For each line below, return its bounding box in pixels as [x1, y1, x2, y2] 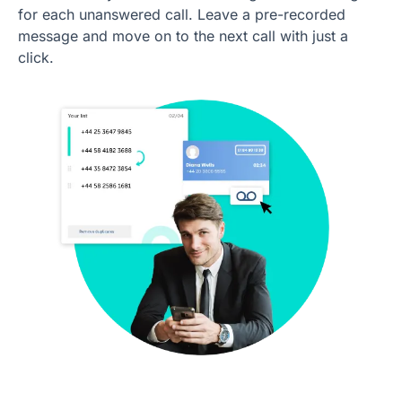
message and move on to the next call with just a [18, 26, 348, 45]
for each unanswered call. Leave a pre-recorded [18, 4, 345, 23]
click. [18, 48, 54, 66]
